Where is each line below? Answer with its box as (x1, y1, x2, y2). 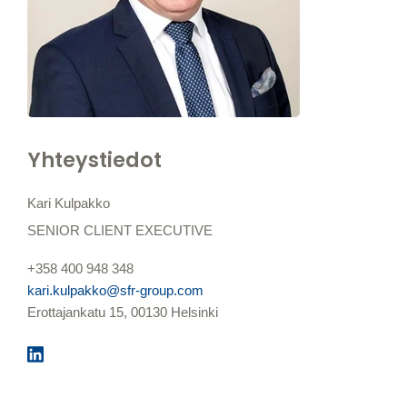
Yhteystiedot (27, 145, 162, 174)
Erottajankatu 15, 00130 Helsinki (27, 304, 218, 320)
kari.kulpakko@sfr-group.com (27, 283, 203, 298)
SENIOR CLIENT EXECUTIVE (27, 223, 213, 238)
